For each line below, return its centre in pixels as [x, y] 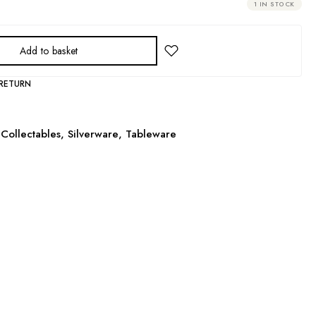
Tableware [151, 134]
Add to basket [49, 51]
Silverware [93, 134]
